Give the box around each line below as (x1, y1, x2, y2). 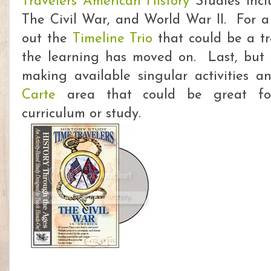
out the (22, 31, 73, 46)
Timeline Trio (72, 31, 153, 46)
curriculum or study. (22, 106, 141, 121)
